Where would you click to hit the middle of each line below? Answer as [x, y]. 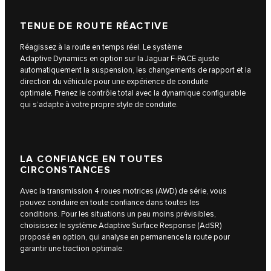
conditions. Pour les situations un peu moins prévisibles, [118, 214]
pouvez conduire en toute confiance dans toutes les [110, 202]
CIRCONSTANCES [66, 170]
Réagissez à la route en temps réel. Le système [101, 47]
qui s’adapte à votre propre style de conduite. [99, 104]
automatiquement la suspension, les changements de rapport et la [135, 70]
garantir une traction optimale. [72, 248]
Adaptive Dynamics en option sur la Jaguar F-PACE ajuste [119, 58]
